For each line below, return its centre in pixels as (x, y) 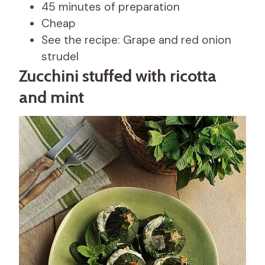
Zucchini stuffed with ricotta (118, 76)
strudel (60, 57)
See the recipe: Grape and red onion (136, 40)
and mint (51, 97)
